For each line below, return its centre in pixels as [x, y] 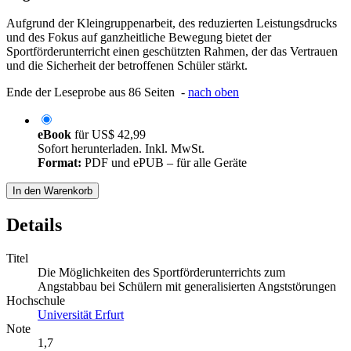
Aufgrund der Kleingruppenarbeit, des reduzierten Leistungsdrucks [172, 24]
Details [34, 225]
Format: [60, 163]
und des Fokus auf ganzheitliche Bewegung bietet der [139, 38]
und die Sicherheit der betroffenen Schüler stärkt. [127, 66]
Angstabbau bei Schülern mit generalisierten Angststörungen [187, 287]
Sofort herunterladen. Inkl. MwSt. [121, 149]
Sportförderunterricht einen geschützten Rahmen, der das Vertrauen [172, 52]
